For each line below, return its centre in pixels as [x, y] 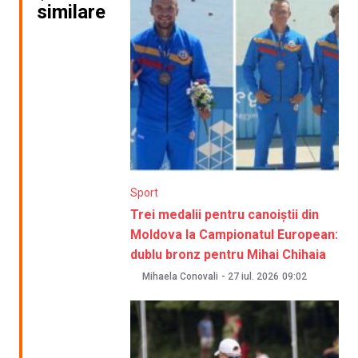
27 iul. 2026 [254, 277]
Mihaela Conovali [181, 277]
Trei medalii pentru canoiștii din [225, 215]
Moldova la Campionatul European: [235, 235]
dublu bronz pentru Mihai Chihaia [229, 255]
